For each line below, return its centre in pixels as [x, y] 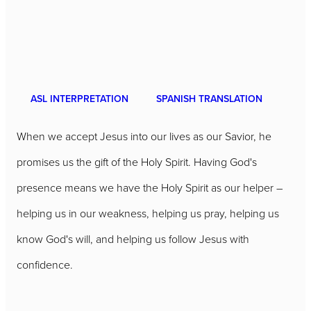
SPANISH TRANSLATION [209, 99]
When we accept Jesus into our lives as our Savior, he [144, 136]
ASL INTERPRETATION [79, 99]
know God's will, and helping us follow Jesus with [133, 239]
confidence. [45, 265]
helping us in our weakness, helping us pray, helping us [148, 213]
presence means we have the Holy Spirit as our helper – [150, 188]
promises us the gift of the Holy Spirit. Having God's [137, 162]
